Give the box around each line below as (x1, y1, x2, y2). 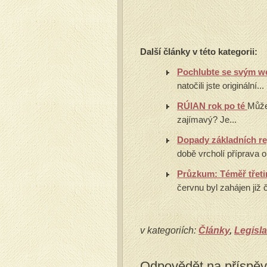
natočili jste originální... (177, 80, 264, 91)
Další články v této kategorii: (140, 46, 257, 57)
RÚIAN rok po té (177, 101, 247, 111)
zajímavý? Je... (177, 114, 237, 125)
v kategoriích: (140, 225, 198, 235)
